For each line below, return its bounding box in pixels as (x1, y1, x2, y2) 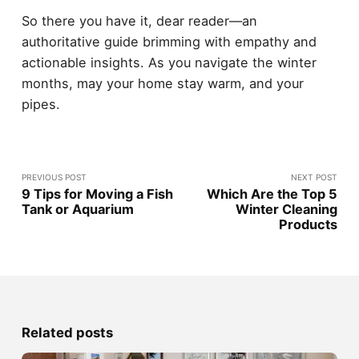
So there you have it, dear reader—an (21, 13, 257, 30)
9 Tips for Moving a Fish (21, 186, 173, 203)
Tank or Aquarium (21, 201, 134, 218)
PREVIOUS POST (21, 172, 87, 183)
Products (279, 216, 338, 233)
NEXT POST (291, 172, 338, 183)
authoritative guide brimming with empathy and (21, 34, 317, 50)
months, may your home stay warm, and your (21, 75, 304, 92)
